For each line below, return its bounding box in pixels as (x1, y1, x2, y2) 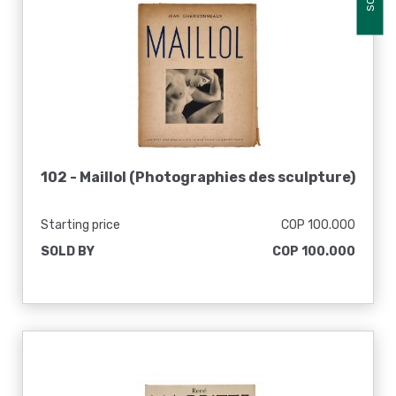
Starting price (41, 217, 120, 232)
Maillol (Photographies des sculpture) (80, 169, 355, 186)
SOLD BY (41, 244, 95, 259)
